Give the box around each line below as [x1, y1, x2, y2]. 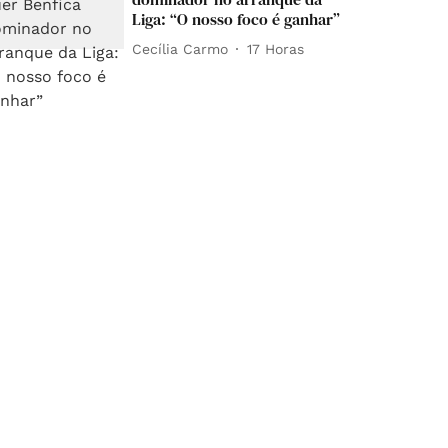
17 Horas [247, 40, 305, 57]
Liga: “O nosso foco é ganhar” [132, 8, 341, 31]
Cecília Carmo [132, 40, 229, 57]
